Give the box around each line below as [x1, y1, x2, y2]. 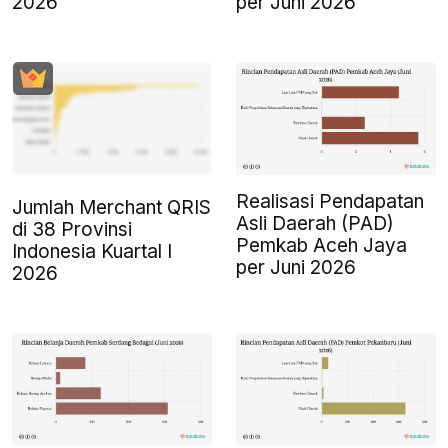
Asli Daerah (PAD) [236, 211, 394, 235]
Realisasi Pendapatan [236, 189, 424, 213]
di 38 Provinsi [12, 217, 132, 241]
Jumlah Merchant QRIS [12, 195, 211, 219]
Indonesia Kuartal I [12, 239, 172, 263]
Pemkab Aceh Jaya [236, 233, 407, 257]
